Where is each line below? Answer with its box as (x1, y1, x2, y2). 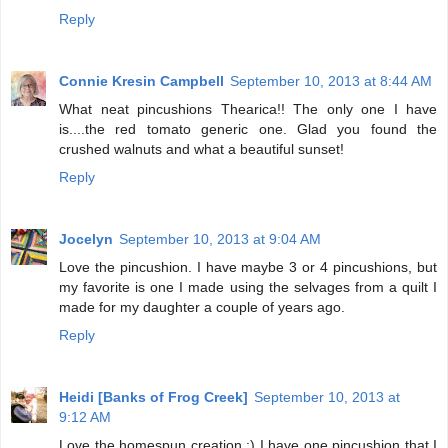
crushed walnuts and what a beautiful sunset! (59, 140, 344, 157)
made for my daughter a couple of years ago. (59, 298, 345, 315)
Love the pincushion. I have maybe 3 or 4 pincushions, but (59, 258, 437, 275)
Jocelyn (59, 230, 113, 247)
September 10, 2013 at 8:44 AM (230, 72, 432, 89)
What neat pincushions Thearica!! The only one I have (59, 100, 437, 117)
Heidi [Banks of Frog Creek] (59, 388, 248, 405)
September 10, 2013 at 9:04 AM (119, 230, 321, 247)
